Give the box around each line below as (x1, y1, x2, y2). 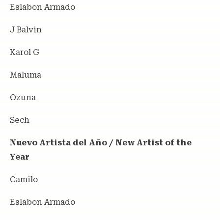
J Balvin (10, 25, 42, 34)
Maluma (10, 70, 41, 80)
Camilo (10, 174, 38, 184)
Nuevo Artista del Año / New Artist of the (10, 137, 192, 147)
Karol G (10, 47, 39, 57)
